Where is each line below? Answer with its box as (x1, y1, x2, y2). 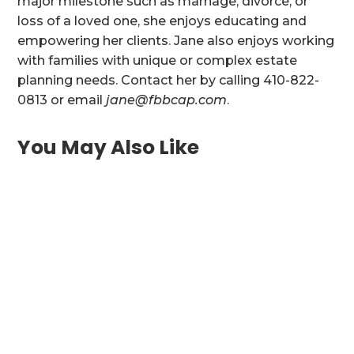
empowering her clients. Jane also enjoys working (17, 33, 335, 48)
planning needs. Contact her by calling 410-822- (17, 73, 320, 88)
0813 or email (17, 92, 107, 107)
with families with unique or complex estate (17, 53, 298, 68)
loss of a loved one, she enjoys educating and (17, 13, 307, 28)
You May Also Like (17, 134, 200, 161)
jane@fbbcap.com (106, 92, 228, 107)
